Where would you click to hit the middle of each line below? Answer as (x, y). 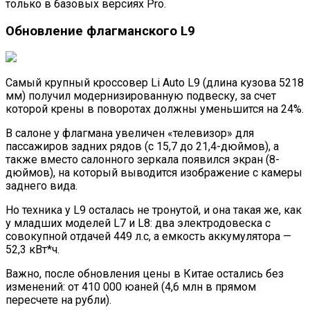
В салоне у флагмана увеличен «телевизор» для (130, 134)
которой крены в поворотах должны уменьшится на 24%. (155, 109)
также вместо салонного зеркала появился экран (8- (143, 160)
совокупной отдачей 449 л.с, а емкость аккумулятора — (148, 237)
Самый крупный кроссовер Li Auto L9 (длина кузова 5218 (155, 83)
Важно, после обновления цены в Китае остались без (145, 274)
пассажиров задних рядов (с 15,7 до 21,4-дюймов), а (142, 147)
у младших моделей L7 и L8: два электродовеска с (138, 224)
